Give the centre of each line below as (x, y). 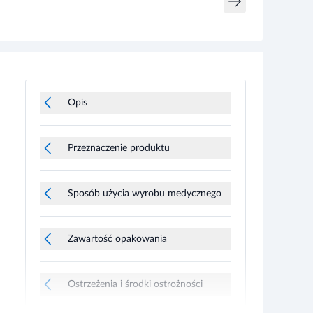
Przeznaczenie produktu (119, 148)
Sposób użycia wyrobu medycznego (145, 193)
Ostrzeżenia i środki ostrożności (135, 284)
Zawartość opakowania (117, 239)
